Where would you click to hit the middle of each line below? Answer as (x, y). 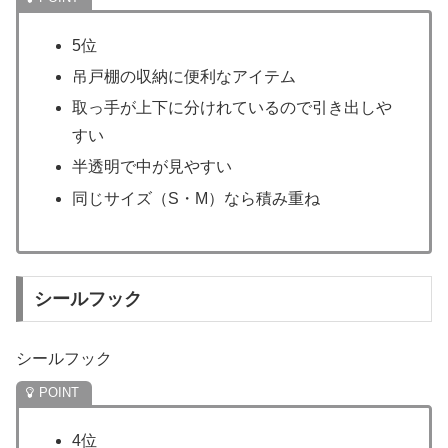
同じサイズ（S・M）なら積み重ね (196, 198)
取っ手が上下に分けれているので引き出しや (232, 108)
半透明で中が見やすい (152, 167)
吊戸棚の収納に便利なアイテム (184, 77)
